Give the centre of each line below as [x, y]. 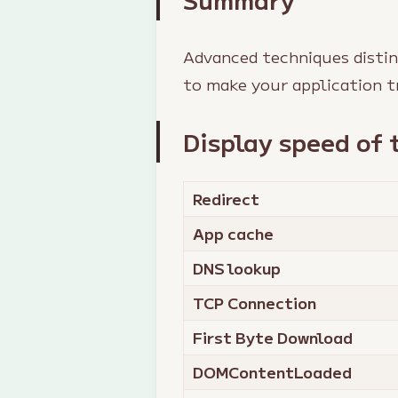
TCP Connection [255, 302]
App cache [234, 233]
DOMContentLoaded [273, 372]
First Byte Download [273, 337]
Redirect [227, 199]
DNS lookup [237, 268]
